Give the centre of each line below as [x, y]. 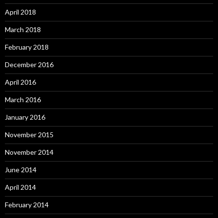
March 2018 [23, 30]
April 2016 [20, 82]
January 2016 [25, 117]
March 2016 [23, 100]
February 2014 [27, 205]
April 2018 [20, 12]
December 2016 [29, 65]
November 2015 [29, 135]
